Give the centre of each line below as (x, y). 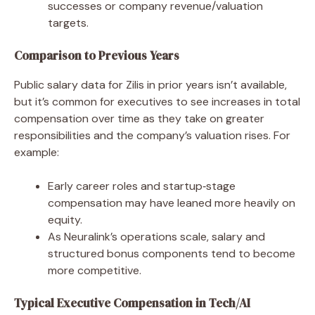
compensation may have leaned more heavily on (172, 202)
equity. (65, 219)
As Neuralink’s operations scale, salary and (156, 236)
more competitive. (95, 270)
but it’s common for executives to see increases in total (157, 101)
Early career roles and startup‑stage (142, 186)
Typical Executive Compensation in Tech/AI (132, 303)
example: (37, 152)
